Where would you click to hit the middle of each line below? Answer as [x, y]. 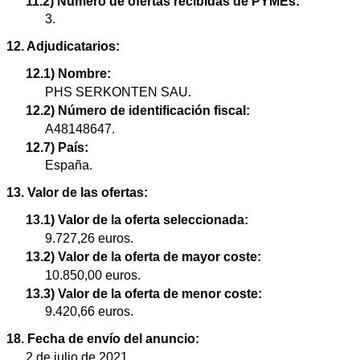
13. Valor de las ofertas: [77, 193]
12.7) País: [57, 147]
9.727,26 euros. [89, 239]
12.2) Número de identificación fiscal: [138, 111]
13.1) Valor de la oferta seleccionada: [137, 220]
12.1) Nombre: [68, 74]
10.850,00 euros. [93, 275]
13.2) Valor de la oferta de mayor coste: [143, 257]
